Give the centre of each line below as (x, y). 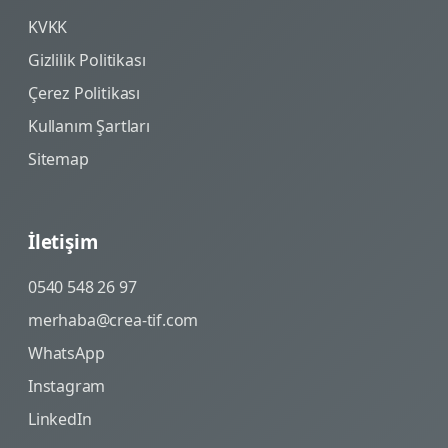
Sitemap (58, 159)
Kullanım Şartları (89, 126)
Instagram (67, 385)
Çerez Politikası (84, 93)
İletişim (63, 242)
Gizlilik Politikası (87, 60)
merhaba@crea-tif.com (113, 319)
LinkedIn (60, 418)
